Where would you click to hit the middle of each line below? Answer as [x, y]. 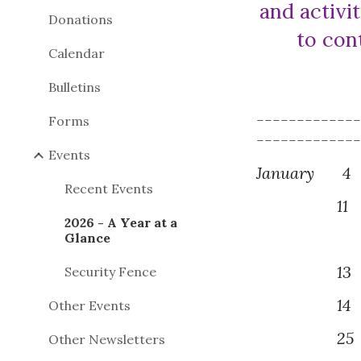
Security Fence [110, 272]
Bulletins [75, 87]
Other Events [89, 305]
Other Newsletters [107, 339]
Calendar [77, 53]
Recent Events [109, 189]
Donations [81, 19]
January [300, 173]
